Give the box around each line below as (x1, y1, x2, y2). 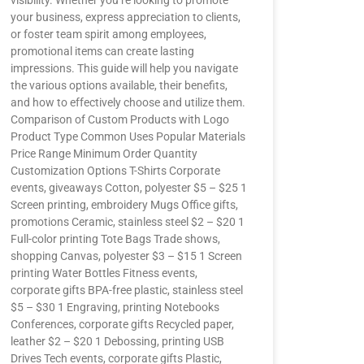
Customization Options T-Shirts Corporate (10, 164, 220, 177)
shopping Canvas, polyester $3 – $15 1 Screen (10, 249, 242, 262)
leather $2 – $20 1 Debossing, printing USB (10, 335, 224, 348)
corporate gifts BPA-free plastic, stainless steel (10, 284, 243, 297)
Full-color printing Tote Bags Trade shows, (10, 232, 220, 245)
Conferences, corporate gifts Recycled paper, (10, 318, 234, 331)
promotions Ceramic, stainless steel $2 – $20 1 (10, 215, 245, 228)
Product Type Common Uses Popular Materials (10, 130, 245, 143)
